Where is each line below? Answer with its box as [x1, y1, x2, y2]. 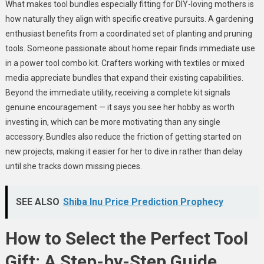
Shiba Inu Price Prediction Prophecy [62, 196, 223, 207]
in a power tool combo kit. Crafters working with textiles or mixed [5, 58, 245, 68]
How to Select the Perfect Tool [5, 227, 248, 249]
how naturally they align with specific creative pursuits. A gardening [5, 14, 253, 24]
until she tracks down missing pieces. [5, 161, 142, 171]
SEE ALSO [15, 196, 60, 207]
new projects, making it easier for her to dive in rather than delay [5, 146, 243, 156]
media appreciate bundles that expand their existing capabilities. [5, 72, 243, 82]
